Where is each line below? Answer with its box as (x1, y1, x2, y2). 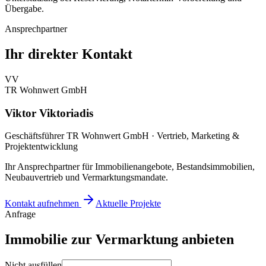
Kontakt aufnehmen (5, 198, 81, 209)
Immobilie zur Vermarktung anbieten (5, 232, 234, 248)
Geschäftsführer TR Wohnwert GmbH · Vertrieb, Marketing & (5, 131, 239, 141)
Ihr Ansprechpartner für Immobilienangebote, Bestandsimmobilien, (5, 161, 255, 172)
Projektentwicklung (5, 141, 78, 152)
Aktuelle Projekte (96, 198, 161, 209)
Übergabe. (5, 4, 44, 14)
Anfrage (5, 209, 36, 220)
